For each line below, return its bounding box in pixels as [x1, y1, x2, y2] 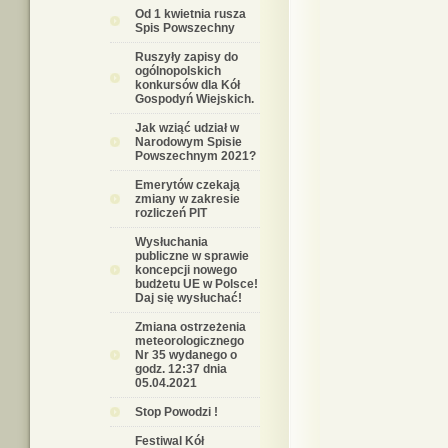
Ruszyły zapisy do [135, 50, 238, 64]
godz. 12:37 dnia [135, 362, 227, 376]
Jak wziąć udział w [135, 121, 239, 135]
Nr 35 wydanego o [135, 348, 237, 362]
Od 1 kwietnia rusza [135, 7, 246, 21]
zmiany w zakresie [135, 192, 240, 206]
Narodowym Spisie [135, 135, 242, 149]
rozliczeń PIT [135, 206, 207, 220]
